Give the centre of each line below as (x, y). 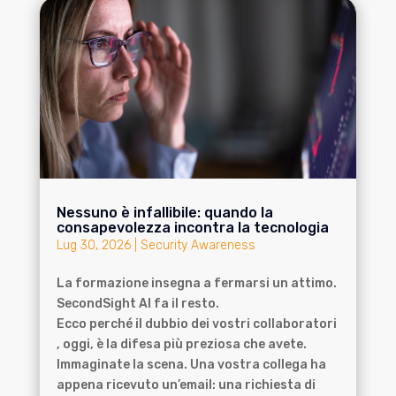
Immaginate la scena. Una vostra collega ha (191, 364)
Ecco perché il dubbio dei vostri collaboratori (196, 324)
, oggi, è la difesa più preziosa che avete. (181, 344)
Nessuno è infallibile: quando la (164, 212)
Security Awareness (198, 245)
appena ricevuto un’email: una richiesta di (186, 385)
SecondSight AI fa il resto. (137, 303)
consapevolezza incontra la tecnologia (192, 227)
